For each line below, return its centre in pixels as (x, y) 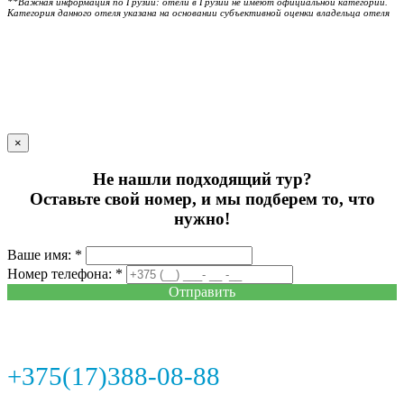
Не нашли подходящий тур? (202, 179)
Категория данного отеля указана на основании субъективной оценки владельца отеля (198, 13)
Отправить (202, 291)
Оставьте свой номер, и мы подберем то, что (202, 198)
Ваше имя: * (45, 254)
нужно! (202, 218)
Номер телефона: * (65, 273)
